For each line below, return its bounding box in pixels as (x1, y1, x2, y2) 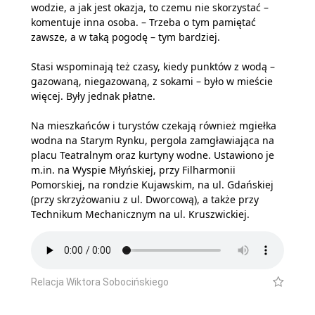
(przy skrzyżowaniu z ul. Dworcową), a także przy (31, 193, 259, 206)
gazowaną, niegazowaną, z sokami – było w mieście (31, 75, 273, 88)
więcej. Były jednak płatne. (31, 89, 155, 103)
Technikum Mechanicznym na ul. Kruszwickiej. (31, 207, 250, 221)
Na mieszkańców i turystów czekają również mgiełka (31, 119, 276, 132)
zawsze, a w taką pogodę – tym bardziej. (31, 30, 220, 44)
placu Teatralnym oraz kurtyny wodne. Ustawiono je (31, 148, 274, 162)
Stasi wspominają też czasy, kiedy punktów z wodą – (31, 60, 275, 73)
